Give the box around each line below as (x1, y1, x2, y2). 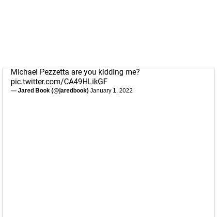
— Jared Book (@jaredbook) (11, 87, 90, 94)
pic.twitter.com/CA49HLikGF (11, 77, 108, 86)
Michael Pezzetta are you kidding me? (11, 67, 140, 77)
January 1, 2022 (90, 87, 133, 94)
